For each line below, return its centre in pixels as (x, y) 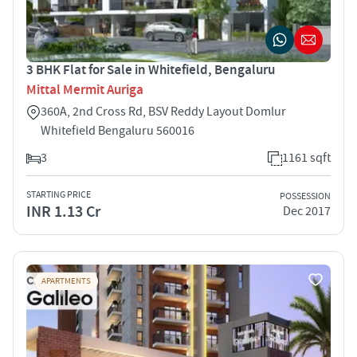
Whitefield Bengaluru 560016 (118, 130)
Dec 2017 (307, 212)
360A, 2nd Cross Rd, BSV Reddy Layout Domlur (163, 111)
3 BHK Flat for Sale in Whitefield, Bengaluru (151, 70)
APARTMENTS (66, 281)
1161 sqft (306, 157)
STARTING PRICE (59, 194)
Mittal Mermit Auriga (85, 90)
